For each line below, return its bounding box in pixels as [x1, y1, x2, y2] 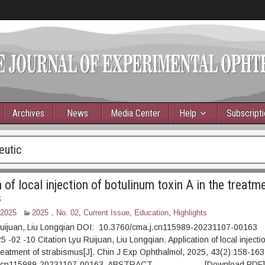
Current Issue [83, 208, 130, 217]
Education [134, 208, 169, 217]
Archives [12, 108, 44, 119]
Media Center [111, 108, 160, 119]
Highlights [173, 208, 207, 217]
